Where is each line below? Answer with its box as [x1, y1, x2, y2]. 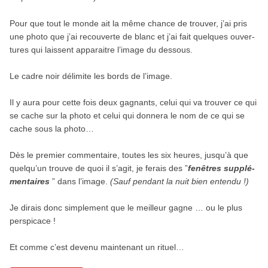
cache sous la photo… [9, 123, 94, 133]
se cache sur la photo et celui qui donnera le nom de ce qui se [9, 110, 245, 120]
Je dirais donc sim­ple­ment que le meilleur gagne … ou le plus [9, 202, 242, 212]
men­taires [9, 176, 50, 186]
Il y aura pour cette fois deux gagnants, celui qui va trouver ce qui [9, 97, 257, 107]
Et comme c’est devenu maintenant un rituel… [9, 242, 184, 252]
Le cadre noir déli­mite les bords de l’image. [9, 71, 172, 81]
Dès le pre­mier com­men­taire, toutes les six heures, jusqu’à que [9, 150, 248, 160]
